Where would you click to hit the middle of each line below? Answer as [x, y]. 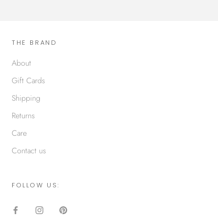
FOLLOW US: [36, 185]
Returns [23, 116]
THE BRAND [35, 43]
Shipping [26, 98]
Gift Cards [28, 81]
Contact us [29, 151]
